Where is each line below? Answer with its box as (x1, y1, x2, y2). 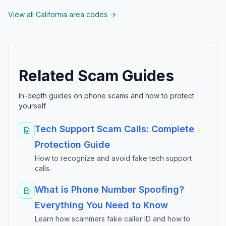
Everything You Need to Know (35, 200, 168, 210)
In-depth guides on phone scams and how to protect (19, 91, 194, 100)
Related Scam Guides (19, 67, 174, 85)
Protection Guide (35, 139, 110, 150)
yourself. (19, 101, 47, 110)
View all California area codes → (8, 10, 116, 19)
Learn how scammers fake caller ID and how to (35, 214, 190, 223)
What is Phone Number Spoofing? (35, 184, 184, 195)
